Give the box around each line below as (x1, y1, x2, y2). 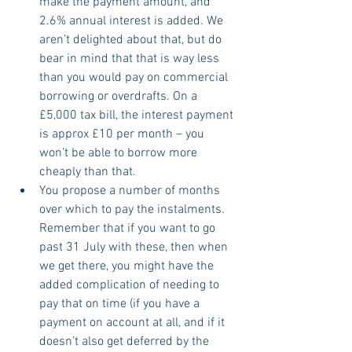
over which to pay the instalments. (39, 201, 228, 218)
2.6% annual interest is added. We (39, 13, 226, 29)
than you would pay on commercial (39, 69, 231, 86)
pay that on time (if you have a (39, 295, 203, 312)
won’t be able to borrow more (39, 145, 200, 161)
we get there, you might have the (39, 258, 217, 274)
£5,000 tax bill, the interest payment (39, 107, 236, 123)
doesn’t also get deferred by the (39, 333, 212, 350)
